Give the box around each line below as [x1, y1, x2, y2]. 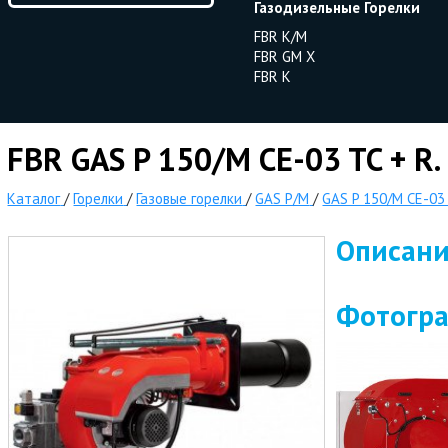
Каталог [7, 189, 61, 208]
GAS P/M [255, 189, 310, 208]
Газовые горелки [136, 189, 243, 208]
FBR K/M [253, 27, 307, 46]
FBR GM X [253, 47, 315, 66]
